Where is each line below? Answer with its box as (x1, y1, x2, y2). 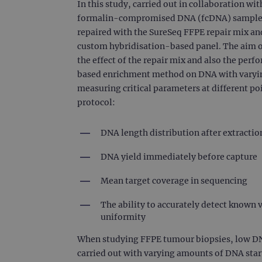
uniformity (101, 212, 146, 223)
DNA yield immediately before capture (101, 151, 259, 163)
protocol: (77, 97, 115, 108)
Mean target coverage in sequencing (101, 175, 249, 187)
